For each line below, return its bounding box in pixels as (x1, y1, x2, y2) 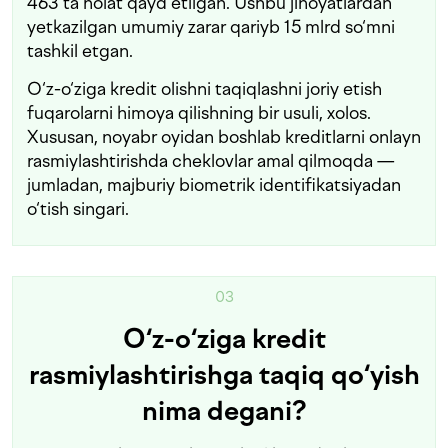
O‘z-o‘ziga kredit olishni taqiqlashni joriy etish (27, 78, 382, 100)
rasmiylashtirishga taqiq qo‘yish (28, 359, 420, 392)
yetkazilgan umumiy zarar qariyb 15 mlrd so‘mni (27, 16, 395, 38)
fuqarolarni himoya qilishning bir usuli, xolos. (27, 102, 371, 124)
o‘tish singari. (27, 198, 129, 220)
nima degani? (142, 395, 306, 428)
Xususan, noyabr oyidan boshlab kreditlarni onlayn (27, 126, 421, 148)
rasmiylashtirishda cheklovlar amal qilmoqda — (27, 150, 395, 172)
